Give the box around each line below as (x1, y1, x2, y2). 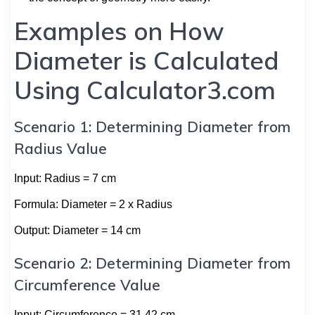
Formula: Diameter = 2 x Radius (14, 198, 172, 210)
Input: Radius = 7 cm (14, 172, 116, 184)
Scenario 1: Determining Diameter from (14, 117, 290, 136)
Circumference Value (14, 275, 160, 294)
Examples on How (14, 15, 224, 46)
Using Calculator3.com (14, 74, 276, 105)
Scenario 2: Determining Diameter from (14, 253, 290, 272)
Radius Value (14, 139, 107, 157)
